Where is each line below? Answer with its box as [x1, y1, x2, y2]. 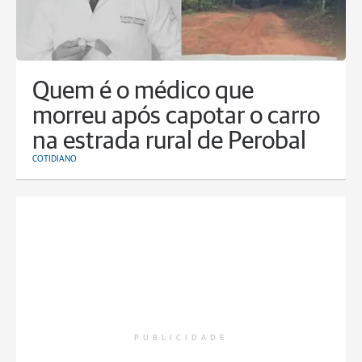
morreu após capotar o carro [32, 104, 320, 130]
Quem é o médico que [32, 79, 254, 105]
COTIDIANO [32, 154, 77, 164]
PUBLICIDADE [134, 334, 228, 343]
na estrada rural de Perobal [32, 129, 306, 155]
